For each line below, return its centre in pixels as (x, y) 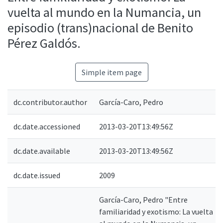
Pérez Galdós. (44, 43)
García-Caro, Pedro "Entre (143, 200)
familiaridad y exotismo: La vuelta (156, 212)
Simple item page (111, 72)
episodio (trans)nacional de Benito (100, 28)
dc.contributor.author (50, 102)
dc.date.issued (37, 175)
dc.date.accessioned (47, 126)
